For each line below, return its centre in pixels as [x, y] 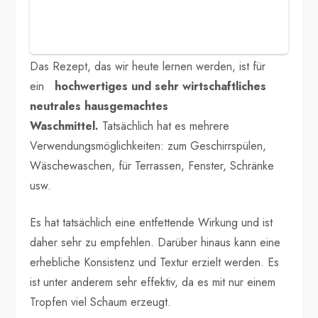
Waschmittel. [66, 126]
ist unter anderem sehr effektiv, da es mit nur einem [153, 282]
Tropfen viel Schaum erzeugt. [101, 302]
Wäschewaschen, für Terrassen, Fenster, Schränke [152, 165]
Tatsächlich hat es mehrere [166, 126]
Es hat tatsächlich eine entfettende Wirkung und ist [152, 222]
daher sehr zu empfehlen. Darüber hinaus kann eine [155, 242]
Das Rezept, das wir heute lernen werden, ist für [148, 66]
